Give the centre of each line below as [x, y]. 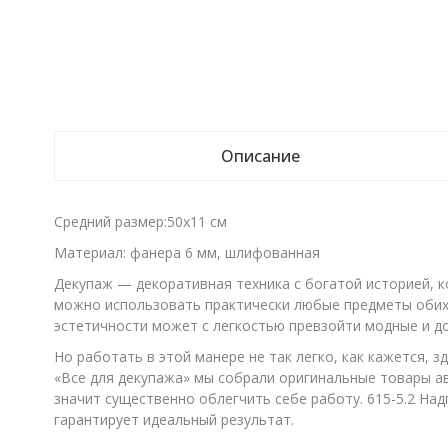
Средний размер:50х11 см [140, 221]
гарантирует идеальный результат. [173, 419]
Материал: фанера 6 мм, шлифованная [186, 252]
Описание [260, 156]
